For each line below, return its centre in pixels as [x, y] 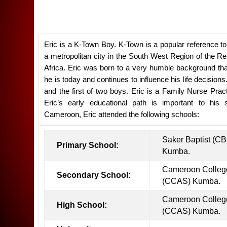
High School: [82, 205]
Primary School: [88, 145]
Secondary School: [94, 175]
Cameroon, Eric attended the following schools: [122, 114]
